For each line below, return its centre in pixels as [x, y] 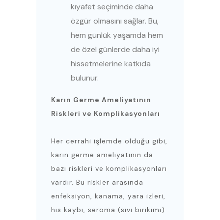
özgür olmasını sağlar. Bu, [115, 21]
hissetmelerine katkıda [111, 64]
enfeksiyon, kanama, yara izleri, [108, 196]
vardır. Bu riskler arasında [97, 182]
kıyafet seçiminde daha [112, 7]
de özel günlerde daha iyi [115, 50]
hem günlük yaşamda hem [117, 35]
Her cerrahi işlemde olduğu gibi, [109, 141]
